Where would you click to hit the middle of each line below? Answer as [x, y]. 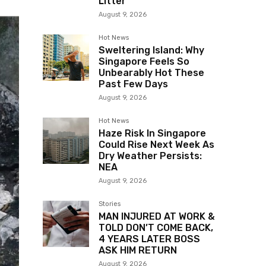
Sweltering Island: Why [151, 50]
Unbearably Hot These [151, 73]
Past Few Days [133, 84]
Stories [110, 204]
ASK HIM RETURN [138, 251]
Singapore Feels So [144, 62]
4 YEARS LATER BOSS [149, 239]
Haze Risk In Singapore [152, 134]
